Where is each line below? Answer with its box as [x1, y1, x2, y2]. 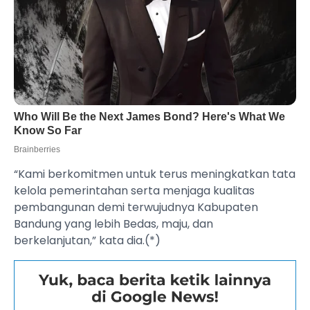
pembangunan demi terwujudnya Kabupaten [14, 199, 258, 216]
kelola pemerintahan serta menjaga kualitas [14, 183, 255, 199]
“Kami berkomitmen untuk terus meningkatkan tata [14, 166, 295, 183]
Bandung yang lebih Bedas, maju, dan [14, 216, 213, 232]
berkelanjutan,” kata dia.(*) [14, 232, 161, 249]
